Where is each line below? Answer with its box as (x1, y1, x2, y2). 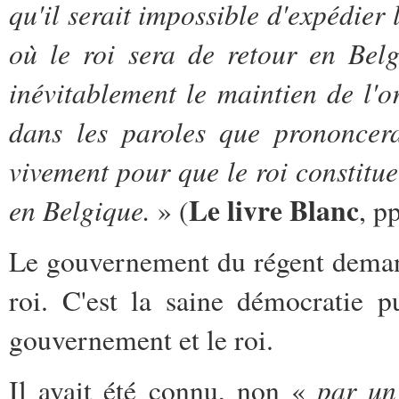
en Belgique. (9, 190, 151, 229)
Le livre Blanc (189, 189, 359, 231)
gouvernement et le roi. (9, 320, 273, 358)
